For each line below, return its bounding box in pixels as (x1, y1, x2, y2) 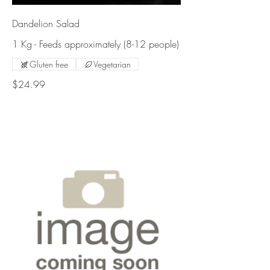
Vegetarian (93, 58, 131, 71)
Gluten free (30, 58, 68, 71)
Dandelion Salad (12, 17, 80, 31)
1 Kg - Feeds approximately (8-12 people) (12, 37, 179, 51)
